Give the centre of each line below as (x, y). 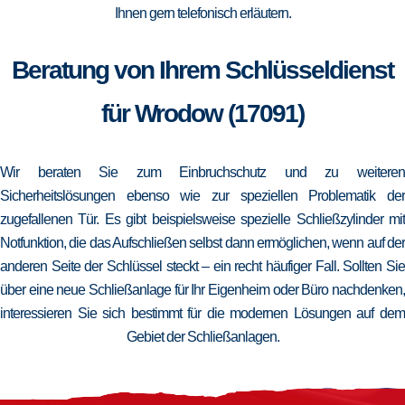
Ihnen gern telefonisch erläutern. (202, 13)
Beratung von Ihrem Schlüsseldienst (202, 70)
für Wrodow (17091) (202, 113)
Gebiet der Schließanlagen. (202, 337)
